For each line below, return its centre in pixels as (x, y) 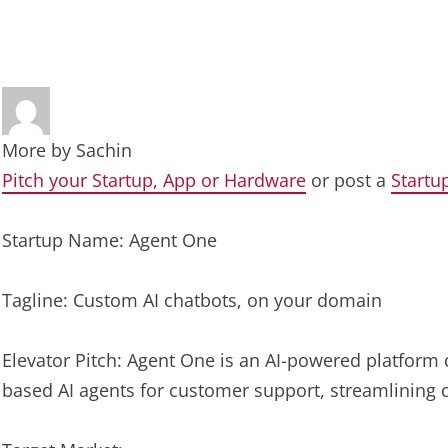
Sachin (104, 150)
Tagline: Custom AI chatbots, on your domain (192, 300)
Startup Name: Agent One (109, 240)
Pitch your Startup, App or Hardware (154, 180)
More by (39, 150)
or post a (348, 180)
